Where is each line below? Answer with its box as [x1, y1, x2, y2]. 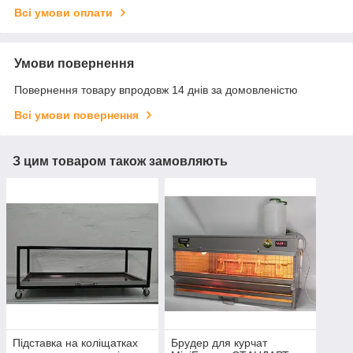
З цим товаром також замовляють [13, 154, 228, 168]
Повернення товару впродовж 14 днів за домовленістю [14, 83, 298, 96]
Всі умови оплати [14, 6, 113, 19]
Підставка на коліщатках [13, 336, 138, 350]
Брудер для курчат [170, 336, 267, 350]
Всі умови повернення [14, 108, 139, 121]
